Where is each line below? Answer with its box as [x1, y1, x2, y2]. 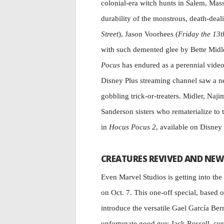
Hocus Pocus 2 [109, 123, 156, 131]
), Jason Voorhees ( [118, 30, 178, 38]
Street [101, 30, 118, 38]
